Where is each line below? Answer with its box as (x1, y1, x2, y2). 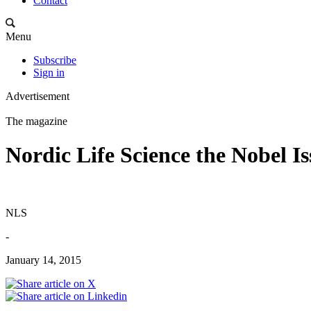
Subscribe (33, 54, 76, 66)
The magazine (6, 115, 67, 127)
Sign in (33, 67, 65, 78)
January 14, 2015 (6, 253, 81, 266)
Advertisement (6, 90, 69, 102)
